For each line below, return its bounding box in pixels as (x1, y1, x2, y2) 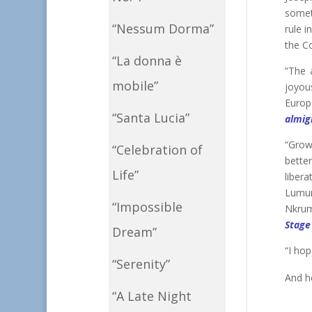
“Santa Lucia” (111, 109, 189, 127)
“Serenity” (111, 256, 170, 273)
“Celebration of (111, 141, 203, 159)
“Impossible (111, 198, 182, 216)
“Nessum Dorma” (111, 20, 214, 38)
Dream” (111, 224, 157, 241)
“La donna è (111, 52, 182, 70)
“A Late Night (111, 288, 192, 305)
